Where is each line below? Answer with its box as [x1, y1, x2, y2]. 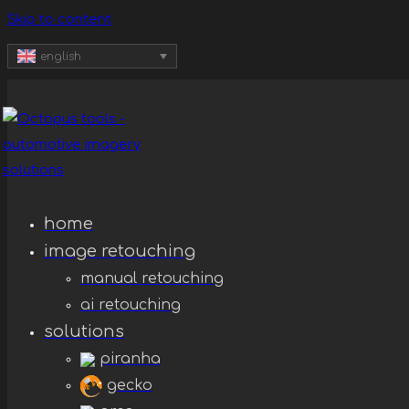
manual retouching [80, 270, 224, 287]
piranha [100, 351, 161, 367]
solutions [44, 322, 124, 341]
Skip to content [7, 12, 111, 27]
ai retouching [80, 297, 181, 313]
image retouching [44, 242, 195, 260]
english [39, 49, 81, 63]
